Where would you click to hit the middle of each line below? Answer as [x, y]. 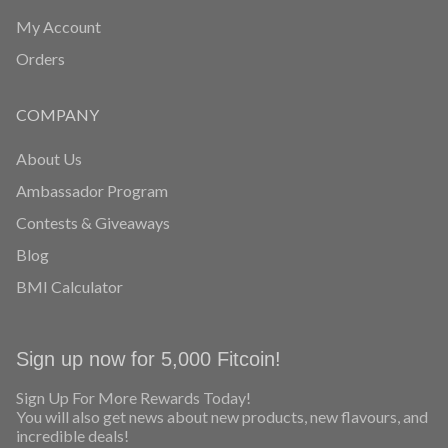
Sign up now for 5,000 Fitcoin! [151, 358]
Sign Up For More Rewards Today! [133, 397]
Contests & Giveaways [93, 222]
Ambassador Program [92, 190]
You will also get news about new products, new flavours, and [222, 416]
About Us [49, 158]
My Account [58, 26]
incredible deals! [74, 435]
